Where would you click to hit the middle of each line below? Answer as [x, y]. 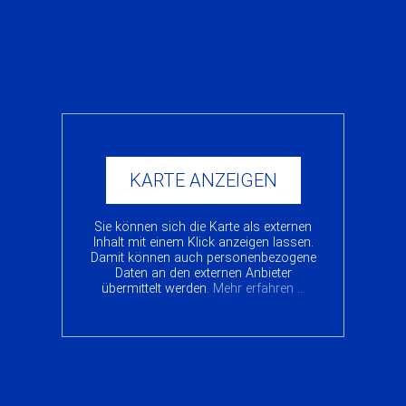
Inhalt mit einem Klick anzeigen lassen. [203, 242]
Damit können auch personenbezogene [203, 257]
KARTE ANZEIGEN [203, 180]
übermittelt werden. [157, 288]
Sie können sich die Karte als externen [203, 227]
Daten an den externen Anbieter [203, 273]
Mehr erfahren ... [259, 288]
